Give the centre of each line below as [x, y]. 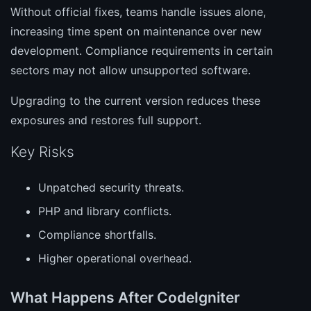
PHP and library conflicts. [105, 211]
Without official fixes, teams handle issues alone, [138, 11]
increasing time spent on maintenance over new [136, 31]
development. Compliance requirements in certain [142, 50]
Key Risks [42, 151]
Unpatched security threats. [111, 187]
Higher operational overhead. [115, 258]
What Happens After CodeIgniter [125, 297]
